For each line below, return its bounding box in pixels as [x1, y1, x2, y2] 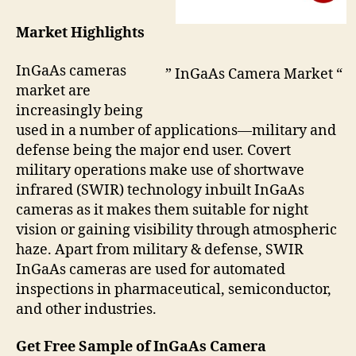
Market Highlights [16, 24, 145, 43]
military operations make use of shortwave [16, 161, 304, 180]
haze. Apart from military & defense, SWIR [16, 240, 304, 259]
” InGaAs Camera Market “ [165, 65, 342, 84]
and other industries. [16, 300, 157, 319]
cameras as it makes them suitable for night [16, 200, 308, 219]
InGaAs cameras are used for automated [16, 260, 285, 279]
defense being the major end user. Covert [16, 141, 291, 160]
